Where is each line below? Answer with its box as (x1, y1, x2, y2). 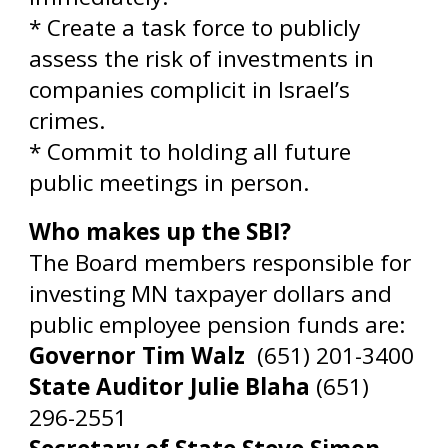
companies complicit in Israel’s (29, 74, 351, 106)
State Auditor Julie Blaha (29, 371, 317, 403)
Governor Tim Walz (29, 340, 258, 372)
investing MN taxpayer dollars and (29, 278, 393, 310)
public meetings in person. (29, 167, 311, 199)
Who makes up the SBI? (29, 216, 292, 248)
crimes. (29, 105, 107, 137)
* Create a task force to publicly (29, 12, 361, 44)
